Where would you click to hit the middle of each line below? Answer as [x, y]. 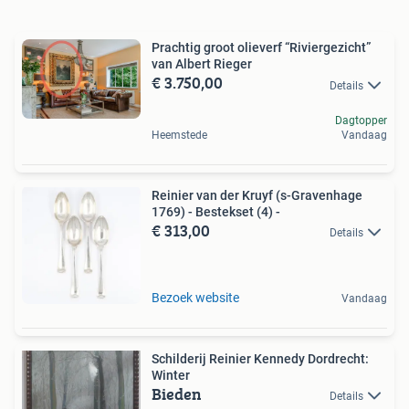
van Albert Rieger [202, 64]
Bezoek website [195, 297]
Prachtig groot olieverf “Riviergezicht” [261, 48]
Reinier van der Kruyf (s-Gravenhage [257, 195]
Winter [171, 375]
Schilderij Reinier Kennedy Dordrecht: [260, 358]
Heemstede [179, 135]
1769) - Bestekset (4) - [216, 211]
